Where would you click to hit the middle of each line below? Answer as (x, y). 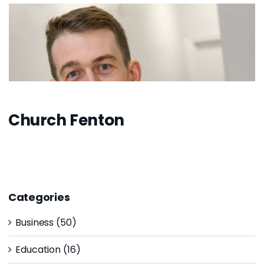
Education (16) (48, 249)
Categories (39, 197)
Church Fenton (66, 120)
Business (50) (46, 222)
